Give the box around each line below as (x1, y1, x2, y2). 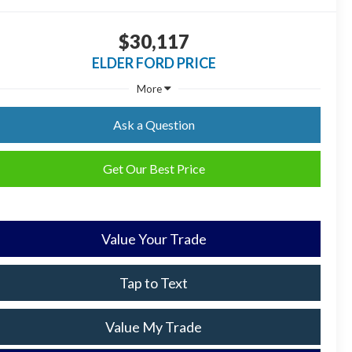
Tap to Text (119, 273, 188, 291)
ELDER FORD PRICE (91, 53, 216, 71)
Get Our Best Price (102, 160, 205, 176)
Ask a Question (112, 116, 195, 132)
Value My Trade (105, 317, 202, 335)
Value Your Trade (101, 229, 207, 247)
